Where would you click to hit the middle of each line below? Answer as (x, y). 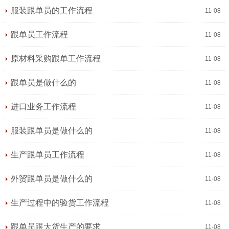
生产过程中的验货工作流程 (60, 203)
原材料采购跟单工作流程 (56, 59)
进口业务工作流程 (43, 107)
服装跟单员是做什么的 (52, 131)
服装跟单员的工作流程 (52, 10)
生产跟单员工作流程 (48, 155)
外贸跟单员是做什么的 (52, 179)
